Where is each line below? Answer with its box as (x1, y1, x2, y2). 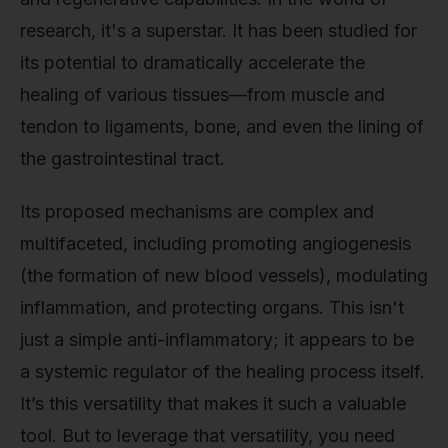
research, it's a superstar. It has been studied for (20, 19, 417, 41)
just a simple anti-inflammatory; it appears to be (20, 329, 414, 351)
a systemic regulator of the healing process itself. (20, 361, 425, 383)
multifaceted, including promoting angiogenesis (20, 233, 411, 255)
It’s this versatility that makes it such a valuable (20, 393, 406, 415)
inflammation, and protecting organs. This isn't (20, 297, 404, 319)
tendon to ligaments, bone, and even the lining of (20, 115, 424, 137)
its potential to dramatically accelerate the (20, 51, 365, 73)
